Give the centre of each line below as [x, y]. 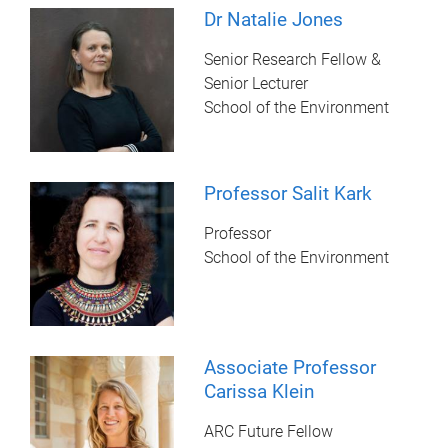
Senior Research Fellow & [293, 59]
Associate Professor [290, 368]
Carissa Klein [259, 392]
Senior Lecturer [256, 83]
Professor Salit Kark [288, 193]
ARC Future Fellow [269, 432]
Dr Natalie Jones [274, 19]
